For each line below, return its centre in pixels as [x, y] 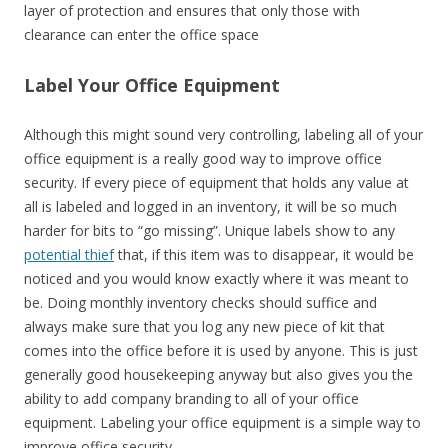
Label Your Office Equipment [152, 85]
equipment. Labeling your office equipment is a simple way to [222, 423]
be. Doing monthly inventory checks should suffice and [200, 303]
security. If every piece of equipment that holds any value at [216, 183]
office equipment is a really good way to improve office [203, 159]
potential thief [69, 255]
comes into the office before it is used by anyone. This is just [221, 351]
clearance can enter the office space [141, 35]
